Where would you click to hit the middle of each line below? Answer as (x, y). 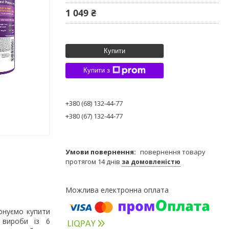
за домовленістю (151, 162)
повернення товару (173, 152)
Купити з (97, 71)
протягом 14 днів (94, 161)
